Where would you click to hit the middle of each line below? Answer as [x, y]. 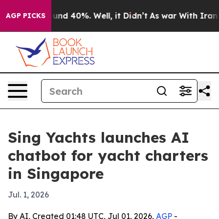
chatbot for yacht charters [108, 155]
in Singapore [56, 174]
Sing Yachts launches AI [99, 137]
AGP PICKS [26, 16]
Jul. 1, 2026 [28, 195]
